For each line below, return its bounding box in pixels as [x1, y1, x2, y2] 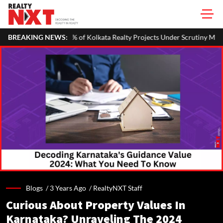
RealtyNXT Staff [93, 184, 142, 192]
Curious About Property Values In [6, 198, 186, 213]
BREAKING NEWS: [8, 33, 68, 41]
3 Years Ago [50, 184, 86, 192]
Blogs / [26, 184, 50, 192]
